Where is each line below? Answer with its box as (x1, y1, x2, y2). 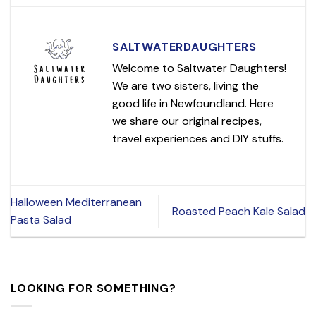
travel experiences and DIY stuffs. (112, 131, 284, 147)
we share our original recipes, (112, 114, 262, 129)
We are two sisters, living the (112, 78, 259, 94)
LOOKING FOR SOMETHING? (11, 281, 176, 296)
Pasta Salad (11, 212, 71, 228)
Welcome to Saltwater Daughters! (112, 61, 286, 76)
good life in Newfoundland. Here (112, 96, 274, 111)
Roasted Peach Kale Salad (172, 203, 305, 219)
